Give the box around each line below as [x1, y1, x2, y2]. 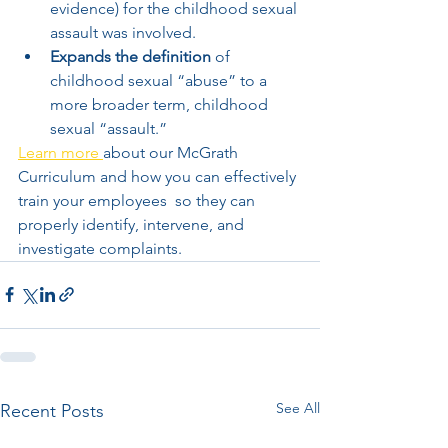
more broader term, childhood [50, 94, 272, 114]
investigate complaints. [18, 238, 194, 258]
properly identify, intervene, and [18, 214, 248, 234]
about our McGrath [103, 142, 242, 162]
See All [276, 398, 320, 417]
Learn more [18, 142, 103, 162]
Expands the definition [50, 46, 211, 66]
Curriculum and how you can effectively [18, 166, 300, 186]
